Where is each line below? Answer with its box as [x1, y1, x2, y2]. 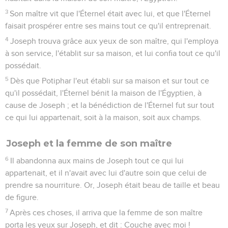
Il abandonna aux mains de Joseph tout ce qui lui [10, 156, 184, 165]
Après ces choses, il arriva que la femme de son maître [10, 208, 203, 217]
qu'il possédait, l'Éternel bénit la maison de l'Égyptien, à [5, 89, 202, 97]
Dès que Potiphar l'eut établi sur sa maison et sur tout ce [10, 76, 210, 85]
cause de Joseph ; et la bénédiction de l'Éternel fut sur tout [5, 101, 214, 109]
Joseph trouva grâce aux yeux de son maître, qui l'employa [10, 37, 219, 45]
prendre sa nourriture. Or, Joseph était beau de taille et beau [5, 181, 220, 189]
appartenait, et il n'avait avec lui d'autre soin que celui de [5, 168, 207, 177]
